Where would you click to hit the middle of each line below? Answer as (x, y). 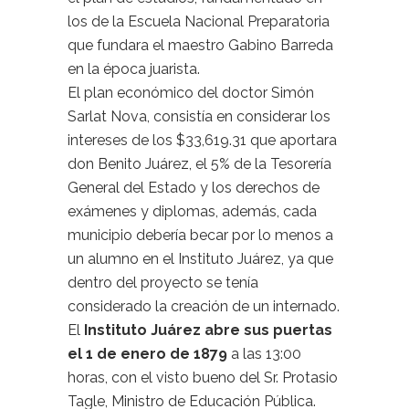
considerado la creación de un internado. (204, 306)
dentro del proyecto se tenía (163, 283)
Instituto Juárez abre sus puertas (208, 330)
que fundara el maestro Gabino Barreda (200, 45)
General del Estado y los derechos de (194, 188)
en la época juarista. (134, 69)
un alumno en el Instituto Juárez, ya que (200, 259)
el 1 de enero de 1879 (147, 354)
